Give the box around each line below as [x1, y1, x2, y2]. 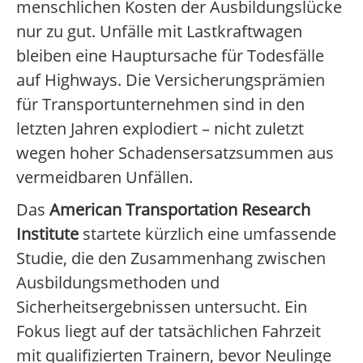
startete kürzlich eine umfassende [79, 223, 336, 246]
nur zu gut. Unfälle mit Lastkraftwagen [16, 20, 302, 43]
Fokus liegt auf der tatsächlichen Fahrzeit [16, 320, 321, 343]
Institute [16, 223, 79, 246]
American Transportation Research [49, 199, 310, 221]
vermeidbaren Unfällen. [16, 166, 193, 189]
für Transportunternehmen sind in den [16, 93, 305, 116]
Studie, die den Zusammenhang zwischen [16, 247, 326, 270]
